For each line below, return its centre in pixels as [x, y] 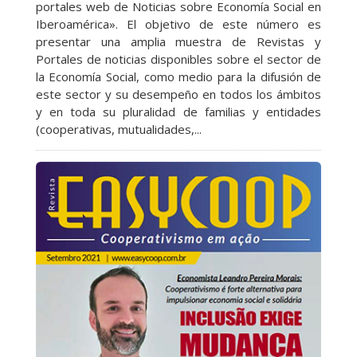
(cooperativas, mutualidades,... [118, 129]
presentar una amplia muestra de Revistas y [178, 42]
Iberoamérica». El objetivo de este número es [178, 24]
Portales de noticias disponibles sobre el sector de [178, 59]
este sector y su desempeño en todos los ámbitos [178, 94]
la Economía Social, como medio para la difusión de [178, 77]
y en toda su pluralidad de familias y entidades [178, 112]
